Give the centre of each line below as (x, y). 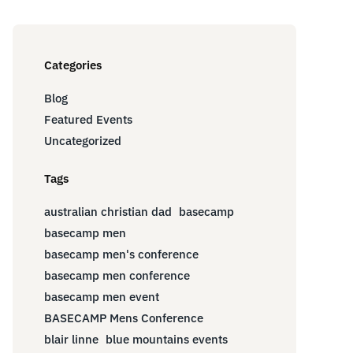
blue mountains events (167, 339)
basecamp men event (102, 296)
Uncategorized (83, 141)
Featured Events (88, 120)
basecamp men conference (117, 275)
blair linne (71, 339)
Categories (73, 65)
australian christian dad (108, 211)
